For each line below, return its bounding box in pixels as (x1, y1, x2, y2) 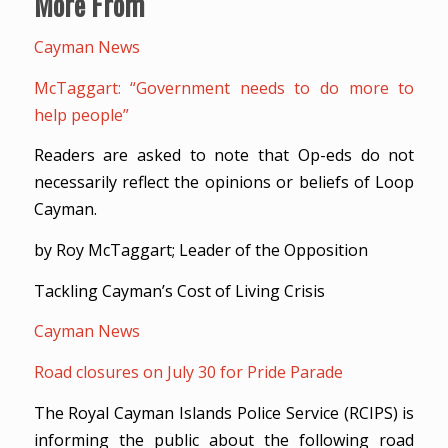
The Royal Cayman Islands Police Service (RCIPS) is (33, 401, 415, 424)
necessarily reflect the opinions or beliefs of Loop (33, 171, 415, 194)
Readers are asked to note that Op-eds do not (33, 144, 415, 167)
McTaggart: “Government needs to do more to (33, 76, 415, 99)
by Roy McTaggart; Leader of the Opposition (33, 239, 368, 261)
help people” (33, 103, 129, 126)
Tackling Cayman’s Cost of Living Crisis (33, 279, 325, 302)
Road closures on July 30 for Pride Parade (33, 361, 343, 384)
